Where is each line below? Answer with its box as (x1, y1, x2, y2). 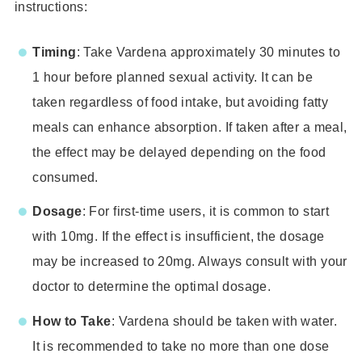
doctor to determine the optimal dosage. (32, 279, 271, 294)
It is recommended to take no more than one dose (32, 338, 330, 353)
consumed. (32, 169, 99, 184)
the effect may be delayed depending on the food (32, 144, 326, 159)
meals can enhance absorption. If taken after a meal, (32, 119, 347, 134)
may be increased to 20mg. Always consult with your (32, 254, 347, 269)
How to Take (32, 313, 112, 328)
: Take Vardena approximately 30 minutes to (76, 44, 340, 59)
